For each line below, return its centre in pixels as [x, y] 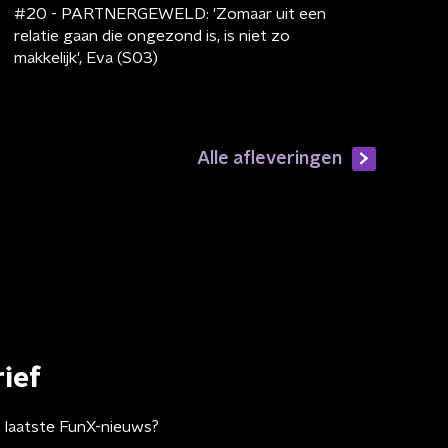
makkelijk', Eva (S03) [85, 57]
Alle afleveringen [269, 158]
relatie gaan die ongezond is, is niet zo [151, 35]
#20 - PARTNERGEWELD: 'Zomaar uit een [169, 13]
